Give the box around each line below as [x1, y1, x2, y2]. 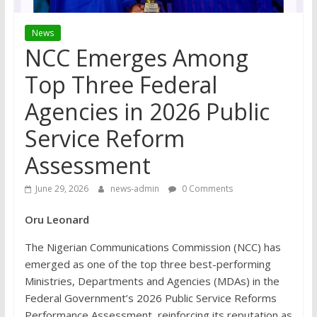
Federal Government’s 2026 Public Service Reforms [24, 291, 277, 306]
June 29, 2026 [35, 183, 88, 195]
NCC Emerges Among [24, 42, 248, 74]
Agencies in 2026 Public [24, 96, 270, 127]
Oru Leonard [24, 212, 92, 227]
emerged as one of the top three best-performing [24, 257, 271, 272]
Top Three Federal [24, 69, 217, 100]
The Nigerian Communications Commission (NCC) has [24, 240, 281, 255]
